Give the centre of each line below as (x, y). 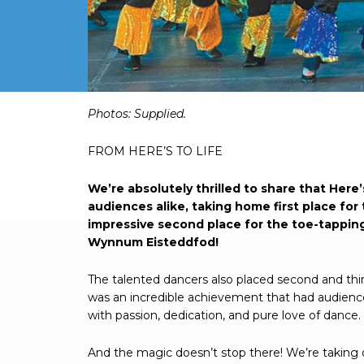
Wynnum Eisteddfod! (153, 242)
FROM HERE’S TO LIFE (155, 151)
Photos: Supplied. (137, 113)
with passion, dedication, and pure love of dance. (224, 315)
